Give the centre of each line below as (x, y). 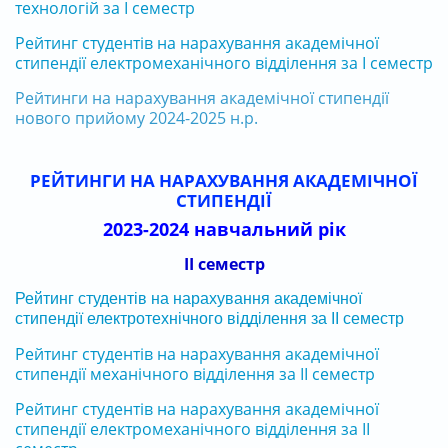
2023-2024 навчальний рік (224, 228)
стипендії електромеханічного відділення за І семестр (224, 62)
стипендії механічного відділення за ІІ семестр (195, 373)
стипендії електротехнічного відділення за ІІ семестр (209, 318)
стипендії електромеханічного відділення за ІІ (192, 428)
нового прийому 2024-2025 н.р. (136, 117)
